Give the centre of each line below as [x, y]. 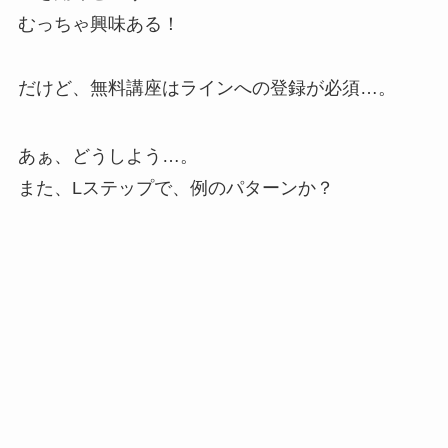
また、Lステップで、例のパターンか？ [175, 187]
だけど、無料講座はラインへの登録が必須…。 [206, 87]
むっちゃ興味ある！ [98, 23]
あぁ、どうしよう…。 [107, 155]
